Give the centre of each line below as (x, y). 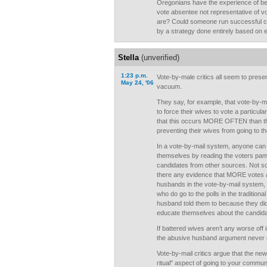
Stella (128, 58)
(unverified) (159, 58)
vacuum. (169, 86)
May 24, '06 (137, 83)
